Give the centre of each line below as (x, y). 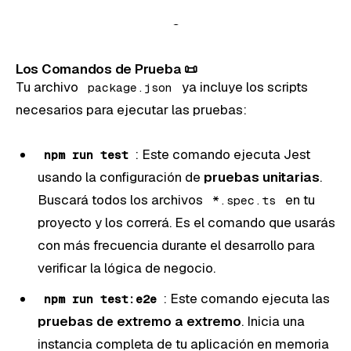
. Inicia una (273, 321)
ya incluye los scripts (243, 87)
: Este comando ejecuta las (246, 298)
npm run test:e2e (100, 299)
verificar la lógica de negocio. (127, 268)
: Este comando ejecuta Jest (223, 154)
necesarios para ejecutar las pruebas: (131, 109)
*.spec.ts (244, 200)
